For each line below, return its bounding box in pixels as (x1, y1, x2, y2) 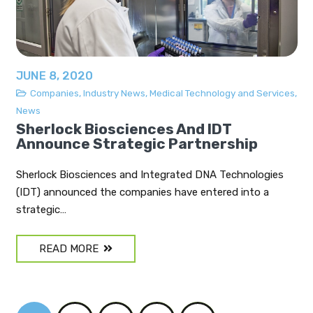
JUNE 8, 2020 (15, 68, 93, 82)
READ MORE (38, 242, 99, 256)
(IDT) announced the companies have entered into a (15, 186, 269, 199)
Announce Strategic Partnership (15, 134, 258, 152)
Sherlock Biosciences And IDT (15, 119, 232, 138)
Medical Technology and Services (149, 87, 295, 99)
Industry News (82, 87, 145, 99)
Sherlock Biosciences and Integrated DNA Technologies (15, 168, 284, 182)
